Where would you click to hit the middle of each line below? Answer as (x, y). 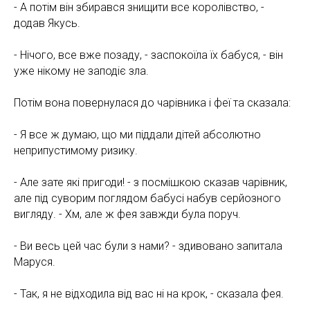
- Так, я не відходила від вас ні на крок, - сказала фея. (149, 293)
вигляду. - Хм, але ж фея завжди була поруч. (127, 214)
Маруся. (35, 262)
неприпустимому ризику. (76, 150)
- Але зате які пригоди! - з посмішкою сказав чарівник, (151, 182)
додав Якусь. (47, 23)
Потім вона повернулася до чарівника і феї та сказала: (152, 102)
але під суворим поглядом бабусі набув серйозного (147, 198)
